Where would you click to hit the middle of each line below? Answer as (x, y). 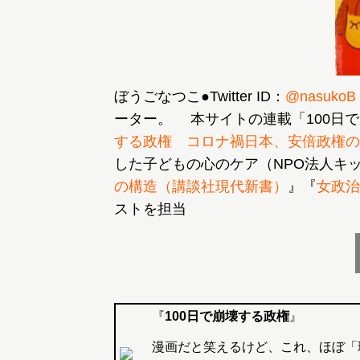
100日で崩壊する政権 (227, 316)
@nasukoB (321, 96)
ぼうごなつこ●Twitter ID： (200, 96)
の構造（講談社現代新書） (201, 186)
